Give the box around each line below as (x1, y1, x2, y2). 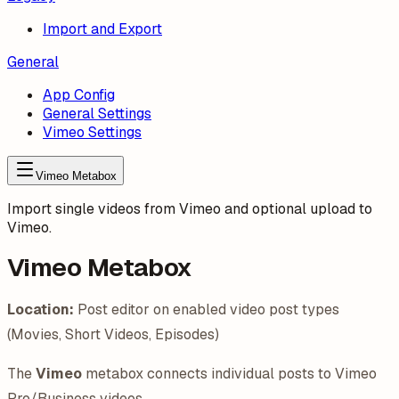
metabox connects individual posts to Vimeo (82, 364, 377, 383)
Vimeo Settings (43, 123, 142, 142)
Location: (7, 300, 74, 319)
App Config (43, 85, 115, 104)
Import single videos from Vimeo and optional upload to (7, 199, 372, 218)
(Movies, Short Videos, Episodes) (7, 325, 219, 344)
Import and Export (43, 20, 162, 38)
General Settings (43, 104, 151, 123)
